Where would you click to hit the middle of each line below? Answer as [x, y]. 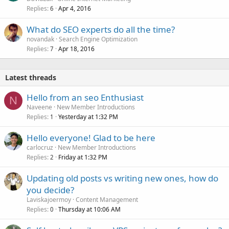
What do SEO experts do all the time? [101, 30]
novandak [40, 39]
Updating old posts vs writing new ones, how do [122, 178]
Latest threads [31, 78]
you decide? [50, 190]
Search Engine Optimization [98, 39]
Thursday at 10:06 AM [89, 210]
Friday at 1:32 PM [83, 157]
